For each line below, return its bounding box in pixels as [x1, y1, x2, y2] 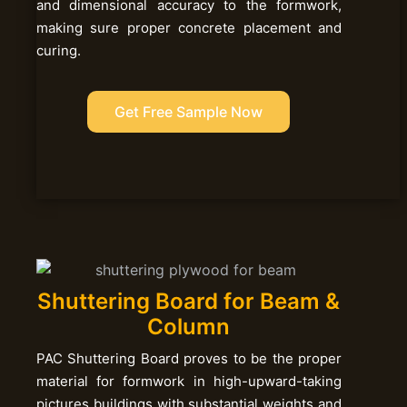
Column [147, 313, 231, 340]
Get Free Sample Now [114, 102, 263, 121]
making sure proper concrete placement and [36, 18, 342, 36]
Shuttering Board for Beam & [37, 287, 341, 314]
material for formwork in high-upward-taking [36, 372, 342, 390]
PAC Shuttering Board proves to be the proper [36, 349, 342, 367]
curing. [36, 41, 81, 59]
